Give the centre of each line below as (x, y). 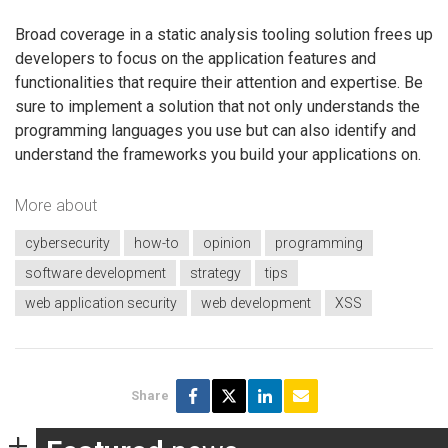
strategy (215, 272)
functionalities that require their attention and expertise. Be (219, 82)
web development (256, 302)
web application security (101, 302)
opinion (227, 242)
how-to (156, 242)
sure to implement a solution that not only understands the (217, 106)
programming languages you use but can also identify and (215, 130)
